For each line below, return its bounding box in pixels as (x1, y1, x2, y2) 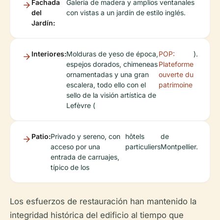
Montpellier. (161, 142, 198, 151)
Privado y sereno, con (51, 132, 120, 140)
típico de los (51, 163, 89, 171)
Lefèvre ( (66, 101, 95, 110)
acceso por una (51, 142, 100, 151)
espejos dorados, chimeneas (66, 59, 158, 68)
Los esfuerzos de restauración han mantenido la (10, 196, 196, 206)
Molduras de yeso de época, (66, 49, 158, 58)
